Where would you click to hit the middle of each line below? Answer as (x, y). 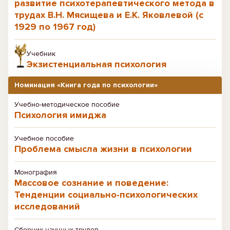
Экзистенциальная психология (97, 64)
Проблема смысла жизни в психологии (103, 149)
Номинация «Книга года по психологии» (86, 85)
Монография (36, 172)
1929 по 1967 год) (55, 27)
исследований (47, 206)
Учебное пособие (44, 138)
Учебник (41, 54)
